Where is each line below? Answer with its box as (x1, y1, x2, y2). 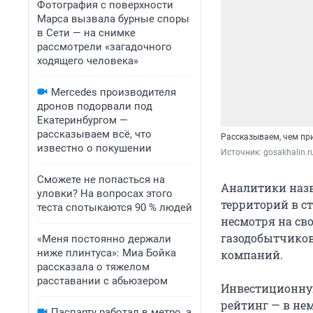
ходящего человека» (37, 54, 138, 67)
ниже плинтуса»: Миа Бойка (37, 247, 176, 259)
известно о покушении (37, 142, 152, 154)
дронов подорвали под (37, 100, 152, 112)
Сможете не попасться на (37, 173, 165, 186)
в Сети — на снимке (37, 27, 136, 39)
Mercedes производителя (51, 86, 176, 99)
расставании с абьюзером (37, 275, 168, 287)
